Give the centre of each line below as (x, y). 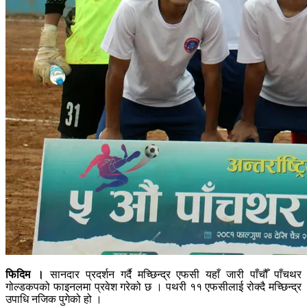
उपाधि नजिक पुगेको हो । (54, 299)
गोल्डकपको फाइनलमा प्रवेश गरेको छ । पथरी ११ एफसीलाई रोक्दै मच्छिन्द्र (153, 287)
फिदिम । (25, 275)
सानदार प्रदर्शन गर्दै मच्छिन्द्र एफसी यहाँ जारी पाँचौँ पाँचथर (173, 275)
